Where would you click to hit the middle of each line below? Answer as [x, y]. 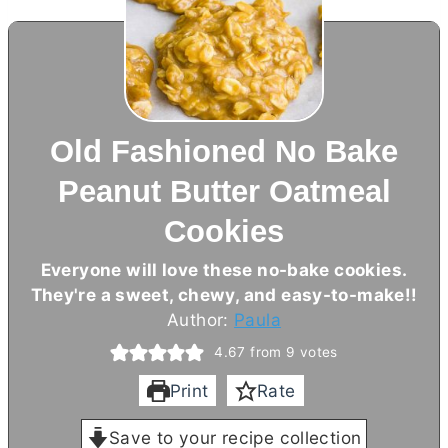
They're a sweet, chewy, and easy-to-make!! [224, 294]
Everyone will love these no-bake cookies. [224, 269]
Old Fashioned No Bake [224, 151]
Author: [201, 319]
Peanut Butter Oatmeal [224, 191]
